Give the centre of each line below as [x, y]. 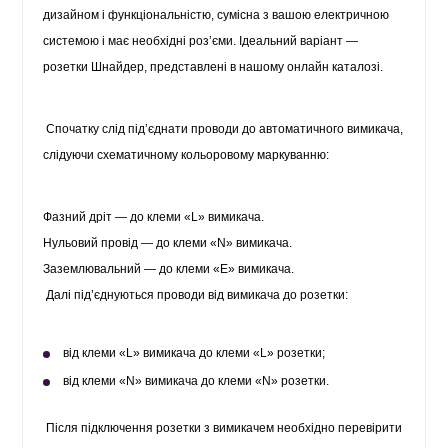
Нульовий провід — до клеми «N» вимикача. [168, 243]
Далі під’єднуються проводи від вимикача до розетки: [197, 295]
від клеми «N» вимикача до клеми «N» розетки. [196, 381]
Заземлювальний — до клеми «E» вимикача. [169, 269]
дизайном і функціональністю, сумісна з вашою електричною [216, 15]
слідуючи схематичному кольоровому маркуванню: [186, 155]
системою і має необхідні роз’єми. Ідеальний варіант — [201, 41]
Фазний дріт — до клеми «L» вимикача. [154, 217]
